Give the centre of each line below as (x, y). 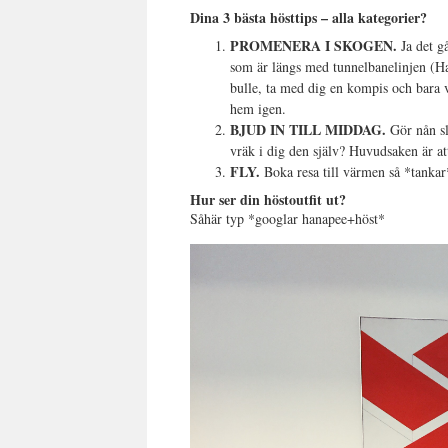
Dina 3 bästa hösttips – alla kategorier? (309, 17)
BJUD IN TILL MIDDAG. (308, 129)
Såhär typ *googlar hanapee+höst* (288, 218)
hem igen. (258, 108)
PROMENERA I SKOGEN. (314, 45)
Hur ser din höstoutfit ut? (268, 199)
